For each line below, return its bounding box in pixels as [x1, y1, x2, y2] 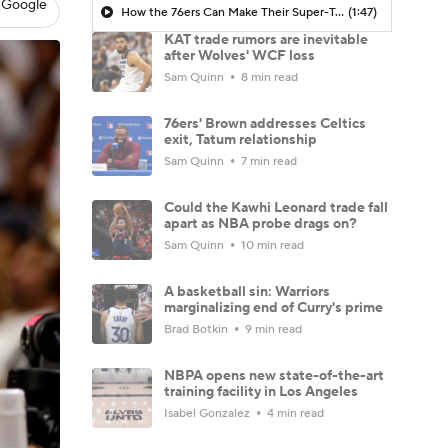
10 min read [238, 237, 304, 253]
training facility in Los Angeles [164, 382, 358, 401]
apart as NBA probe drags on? [164, 214, 357, 233]
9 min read [242, 321, 302, 337]
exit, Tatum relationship [164, 130, 317, 149]
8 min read [238, 69, 298, 85]
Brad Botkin [164, 321, 231, 337]
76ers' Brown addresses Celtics [164, 114, 366, 133]
